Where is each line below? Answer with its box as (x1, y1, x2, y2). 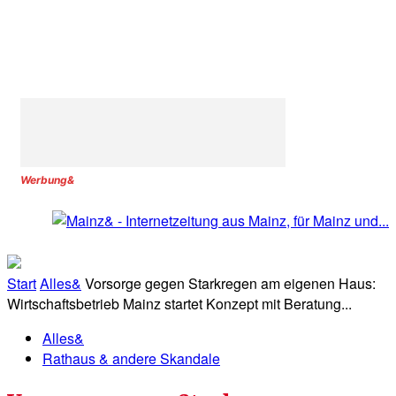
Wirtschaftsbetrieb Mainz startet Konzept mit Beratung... (7, 293, 352, 315)
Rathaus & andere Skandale (42, 348, 220, 369)
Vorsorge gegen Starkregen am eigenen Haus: (85, 273, 376, 294)
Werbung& (20, 173, 74, 187)
